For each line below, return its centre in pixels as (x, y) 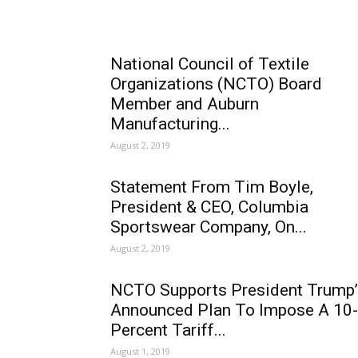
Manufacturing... (170, 124)
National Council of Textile (210, 64)
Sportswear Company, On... (209, 227)
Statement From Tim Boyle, (212, 187)
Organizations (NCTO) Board (216, 84)
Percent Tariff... (168, 330)
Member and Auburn (185, 104)
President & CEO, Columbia (209, 207)
